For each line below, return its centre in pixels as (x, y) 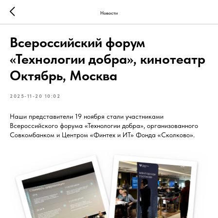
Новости (109, 12)
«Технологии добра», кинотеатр (108, 59)
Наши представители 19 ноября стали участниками (87, 116)
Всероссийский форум (77, 42)
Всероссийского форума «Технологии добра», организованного (104, 126)
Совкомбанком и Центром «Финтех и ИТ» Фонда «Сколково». (102, 135)
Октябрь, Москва (64, 75)
